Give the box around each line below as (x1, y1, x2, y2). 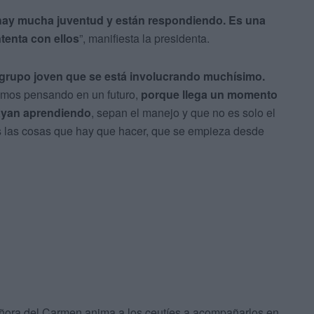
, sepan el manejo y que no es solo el (91, 104, 275, 121)
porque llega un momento (141, 86, 278, 103)
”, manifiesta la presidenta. (79, 30, 210, 47)
